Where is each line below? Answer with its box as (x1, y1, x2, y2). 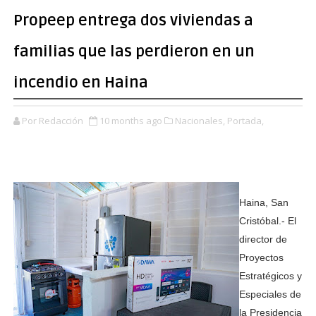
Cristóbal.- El (238, 215, 296, 226)
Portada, (226, 114, 264, 127)
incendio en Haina (13, 73, 148, 92)
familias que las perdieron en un (13, 42, 255, 61)
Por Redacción (21, 114, 85, 127)
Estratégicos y (238, 270, 302, 281)
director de (238, 233, 287, 245)
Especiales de (238, 288, 301, 300)
